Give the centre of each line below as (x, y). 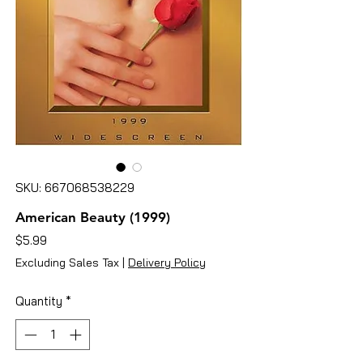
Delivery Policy (167, 262)
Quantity (39, 301)
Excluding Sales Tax (67, 262)
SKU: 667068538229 (75, 187)
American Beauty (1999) (93, 217)
